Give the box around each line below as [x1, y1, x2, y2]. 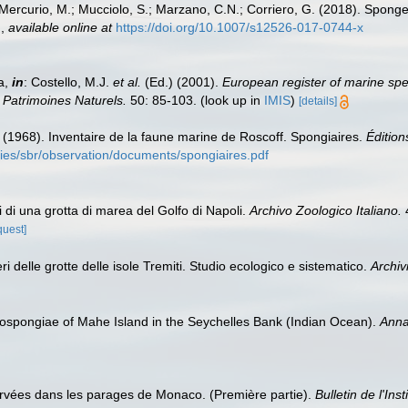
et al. [113, 75, 141, 90]
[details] [299, 95, 337, 108]
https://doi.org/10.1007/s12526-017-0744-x [116, 19, 363, 35]
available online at [8, 19, 112, 35]
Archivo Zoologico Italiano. [250, 203, 402, 219]
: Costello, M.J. [24, 75, 113, 90]
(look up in [197, 93, 264, 108]
